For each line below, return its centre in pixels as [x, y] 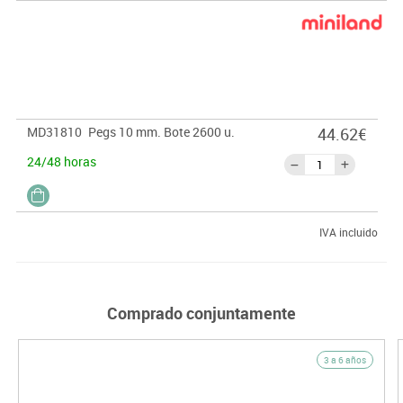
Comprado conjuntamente [201, 313]
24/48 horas [61, 161]
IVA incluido [348, 232]
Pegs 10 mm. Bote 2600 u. [161, 131]
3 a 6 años [345, 359]
